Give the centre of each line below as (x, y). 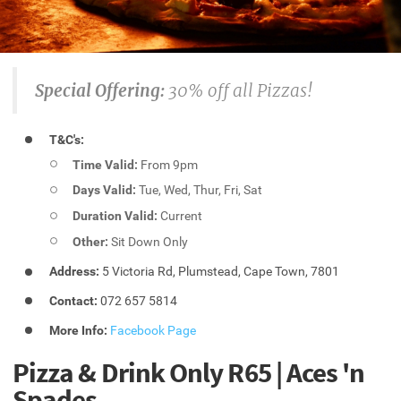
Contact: (74, 301)
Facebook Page (154, 330)
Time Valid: (106, 164)
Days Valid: (105, 190)
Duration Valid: (115, 215)
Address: (75, 272)
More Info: (79, 330)
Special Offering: (100, 91)
